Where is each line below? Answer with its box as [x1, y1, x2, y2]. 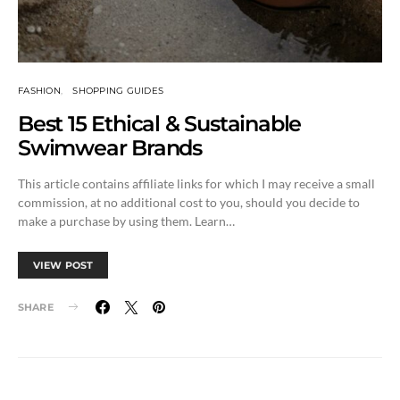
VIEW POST [33, 258, 94, 271]
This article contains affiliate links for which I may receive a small [18, 175, 375, 191]
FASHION [18, 84, 61, 96]
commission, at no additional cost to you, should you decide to [18, 194, 360, 210]
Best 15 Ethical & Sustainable [18, 110, 302, 137]
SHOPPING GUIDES [72, 84, 163, 96]
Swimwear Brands [18, 134, 203, 161]
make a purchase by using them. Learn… [18, 212, 235, 229]
